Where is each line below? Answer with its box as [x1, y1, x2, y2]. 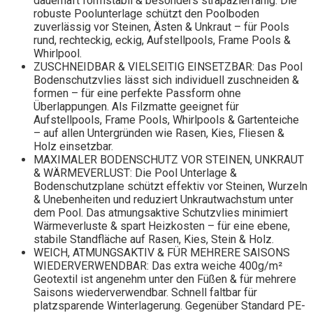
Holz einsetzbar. [34, 140, 113, 154]
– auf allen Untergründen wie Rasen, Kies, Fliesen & [34, 126, 284, 140]
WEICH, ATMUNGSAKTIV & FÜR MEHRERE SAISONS [34, 246, 290, 260]
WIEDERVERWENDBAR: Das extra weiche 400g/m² [34, 259, 282, 273]
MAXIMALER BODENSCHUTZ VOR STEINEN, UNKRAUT [34, 153, 304, 167]
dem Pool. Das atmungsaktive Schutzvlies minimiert [34, 206, 288, 220]
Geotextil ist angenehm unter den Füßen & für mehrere [34, 272, 296, 286]
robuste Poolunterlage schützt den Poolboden [34, 7, 259, 21]
